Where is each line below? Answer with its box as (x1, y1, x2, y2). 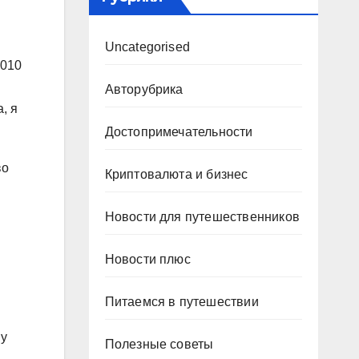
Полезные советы (104, 337, 214, 351)
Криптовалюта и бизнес (104, 167, 248, 181)
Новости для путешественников (104, 210, 301, 224)
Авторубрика (104, 83, 184, 96)
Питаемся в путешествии (104, 295, 259, 309)
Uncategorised (104, 40, 191, 54)
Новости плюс (104, 252, 191, 266)
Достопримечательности (104, 125, 253, 139)
